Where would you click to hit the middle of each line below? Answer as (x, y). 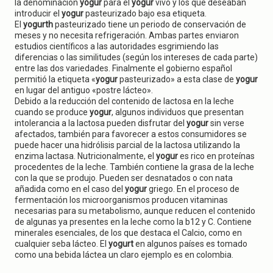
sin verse (227, 123)
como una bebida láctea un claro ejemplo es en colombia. (124, 255)
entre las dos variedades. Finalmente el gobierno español (123, 68)
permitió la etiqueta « (55, 79)
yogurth (39, 24)
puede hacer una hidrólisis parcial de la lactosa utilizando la (127, 145)
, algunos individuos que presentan (178, 112)
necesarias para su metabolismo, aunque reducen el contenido (135, 211)
